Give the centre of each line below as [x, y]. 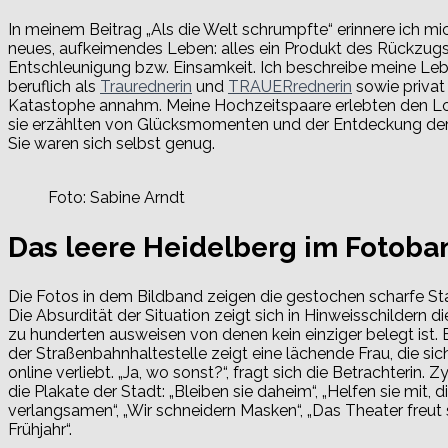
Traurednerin [146, 87]
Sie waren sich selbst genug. [111, 144]
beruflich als [54, 87]
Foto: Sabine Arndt [116, 198]
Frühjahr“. [40, 429]
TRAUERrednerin [290, 87]
